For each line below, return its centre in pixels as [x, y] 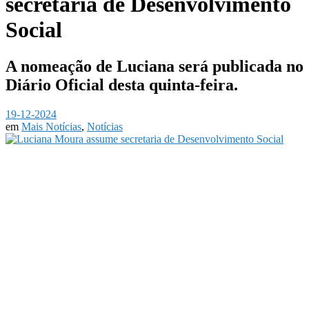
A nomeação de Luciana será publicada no [154, 66]
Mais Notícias [51, 126]
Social [34, 29]
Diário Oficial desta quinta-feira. [122, 84]
